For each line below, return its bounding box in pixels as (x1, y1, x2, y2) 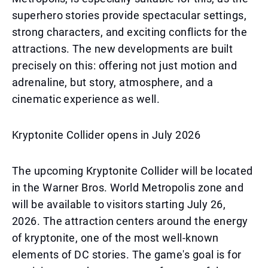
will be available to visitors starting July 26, (12, 198, 226, 211)
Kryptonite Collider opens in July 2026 (12, 129, 201, 141)
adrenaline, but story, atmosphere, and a (12, 76, 214, 89)
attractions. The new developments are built (12, 42, 233, 55)
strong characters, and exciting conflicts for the (12, 26, 248, 38)
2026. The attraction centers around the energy (12, 215, 248, 227)
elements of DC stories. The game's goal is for (12, 248, 242, 261)
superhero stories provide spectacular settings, (12, 9, 247, 22)
